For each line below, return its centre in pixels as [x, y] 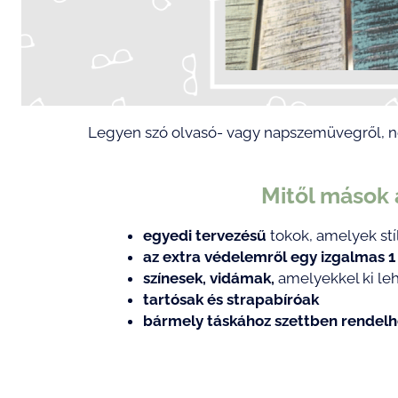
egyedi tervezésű [205, 236]
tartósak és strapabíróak [231, 300]
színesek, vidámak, [209, 279]
